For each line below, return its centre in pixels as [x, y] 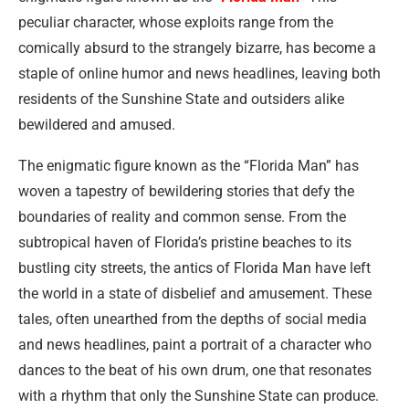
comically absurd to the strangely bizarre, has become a [197, 48]
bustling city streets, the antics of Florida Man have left [194, 268]
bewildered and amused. [97, 125]
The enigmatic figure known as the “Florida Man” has [189, 166]
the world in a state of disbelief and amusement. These [195, 294]
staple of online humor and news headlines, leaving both [199, 73]
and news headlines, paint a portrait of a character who [195, 345]
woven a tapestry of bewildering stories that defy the [186, 191]
